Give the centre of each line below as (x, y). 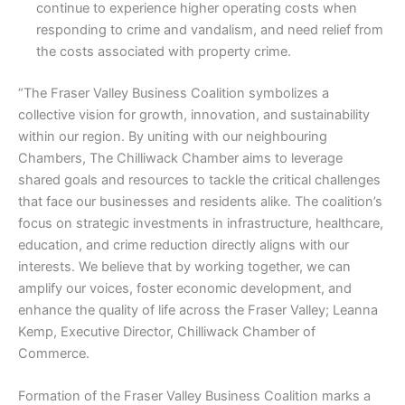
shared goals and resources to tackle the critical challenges (199, 180)
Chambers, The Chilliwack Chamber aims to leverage (180, 159)
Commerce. (54, 354)
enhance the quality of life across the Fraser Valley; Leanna (198, 311)
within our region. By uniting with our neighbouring (173, 137)
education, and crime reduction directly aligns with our (184, 245)
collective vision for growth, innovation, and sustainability (194, 115)
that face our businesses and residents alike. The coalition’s (200, 202)
